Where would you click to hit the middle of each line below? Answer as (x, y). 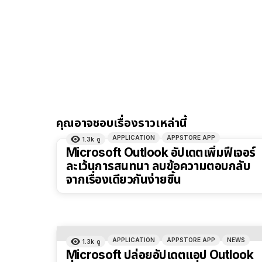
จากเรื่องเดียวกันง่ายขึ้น (124, 180)
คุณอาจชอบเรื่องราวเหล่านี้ (122, 123)
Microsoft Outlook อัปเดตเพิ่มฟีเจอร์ (161, 153)
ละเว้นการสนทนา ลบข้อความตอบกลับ (158, 166)
